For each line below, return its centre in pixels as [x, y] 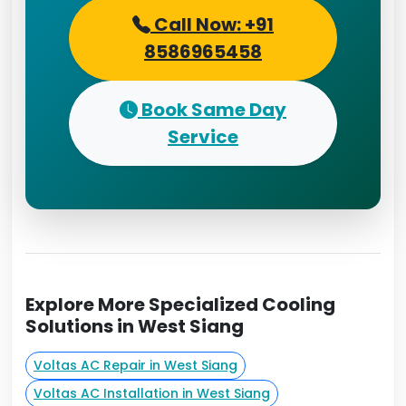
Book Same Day [212, 110]
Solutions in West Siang [135, 326]
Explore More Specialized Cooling [180, 304]
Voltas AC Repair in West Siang [135, 365]
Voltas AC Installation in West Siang [152, 393]
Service [203, 137]
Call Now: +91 [212, 24]
